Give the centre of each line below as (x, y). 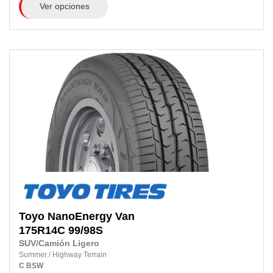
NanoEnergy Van (91, 216)
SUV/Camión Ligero (59, 243)
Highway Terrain (80, 254)
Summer (34, 254)
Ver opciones (64, 6)
